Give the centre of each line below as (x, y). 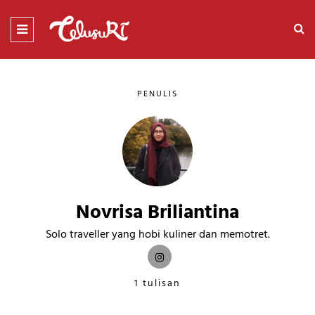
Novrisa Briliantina (157, 212)
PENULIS (157, 94)
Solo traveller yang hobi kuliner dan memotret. (157, 234)
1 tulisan (157, 283)
